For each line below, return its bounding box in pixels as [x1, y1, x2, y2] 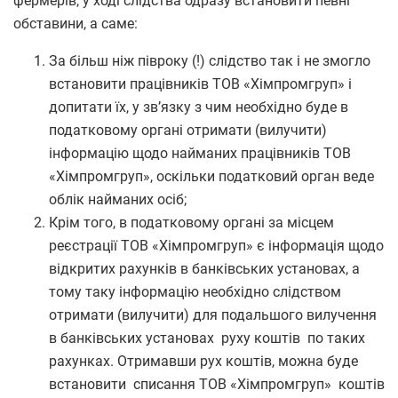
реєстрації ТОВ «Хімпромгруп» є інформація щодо [49, 236, 384, 254]
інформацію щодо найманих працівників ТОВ [49, 144, 351, 162]
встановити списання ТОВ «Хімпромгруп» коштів [49, 375, 385, 393]
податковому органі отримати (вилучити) [49, 121, 327, 139]
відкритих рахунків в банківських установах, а [49, 259, 360, 277]
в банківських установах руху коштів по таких [49, 329, 365, 346]
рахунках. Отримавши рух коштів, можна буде [49, 352, 362, 370]
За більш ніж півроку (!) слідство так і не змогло [49, 52, 370, 69]
